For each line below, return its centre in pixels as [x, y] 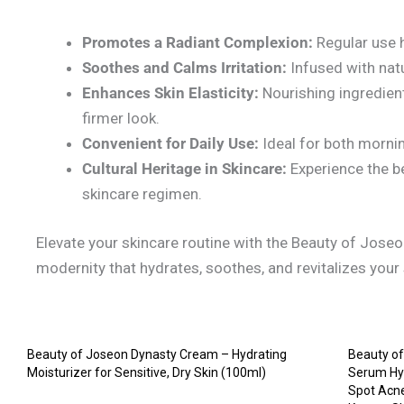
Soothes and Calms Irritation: [184, 68]
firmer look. [121, 119]
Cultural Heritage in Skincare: [184, 169]
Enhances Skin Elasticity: [170, 93]
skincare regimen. [142, 194]
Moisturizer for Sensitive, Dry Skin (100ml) [147, 373]
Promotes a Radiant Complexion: [197, 43]
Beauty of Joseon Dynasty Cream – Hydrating [157, 355]
